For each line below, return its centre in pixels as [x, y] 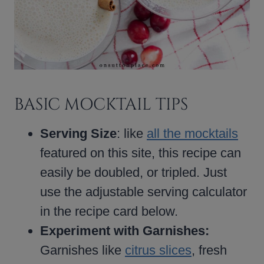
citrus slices [158, 250]
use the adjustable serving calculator [143, 192]
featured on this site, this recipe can [141, 153]
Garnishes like [82, 250]
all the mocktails [192, 134]
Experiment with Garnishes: [125, 231]
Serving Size [78, 134]
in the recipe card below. [109, 212]
